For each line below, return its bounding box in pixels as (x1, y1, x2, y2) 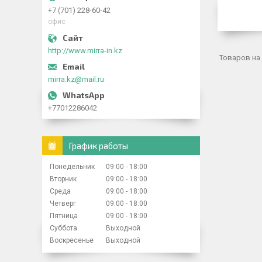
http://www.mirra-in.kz (48, 46, 122, 55)
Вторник (50, 175, 77, 183)
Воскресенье (50, 236, 94, 244)
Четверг (50, 199, 76, 208)
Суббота (50, 224, 77, 232)
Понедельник (50, 163, 95, 171)
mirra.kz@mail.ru (48, 75, 104, 84)
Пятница (50, 212, 78, 220)
